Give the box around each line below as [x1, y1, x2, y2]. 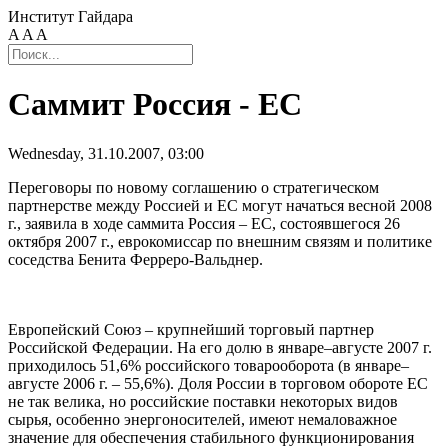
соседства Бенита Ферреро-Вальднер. [8, 250, 263, 268]
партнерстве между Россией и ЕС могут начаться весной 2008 [8, 196, 432, 214]
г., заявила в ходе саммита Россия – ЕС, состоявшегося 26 [8, 214, 400, 232]
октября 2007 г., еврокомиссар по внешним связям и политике [8, 232, 432, 250]
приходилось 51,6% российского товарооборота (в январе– [8, 356, 409, 374]
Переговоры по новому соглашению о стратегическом [8, 178, 379, 196]
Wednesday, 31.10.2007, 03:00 [8, 144, 204, 162]
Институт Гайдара [8, 8, 133, 25]
